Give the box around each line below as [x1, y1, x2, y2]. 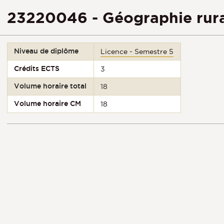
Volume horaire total [14, 82, 87, 90]
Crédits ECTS [14, 64, 60, 72]
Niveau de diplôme [14, 47, 79, 55]
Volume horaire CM [14, 99, 81, 107]
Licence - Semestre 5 [100, 47, 174, 55]
